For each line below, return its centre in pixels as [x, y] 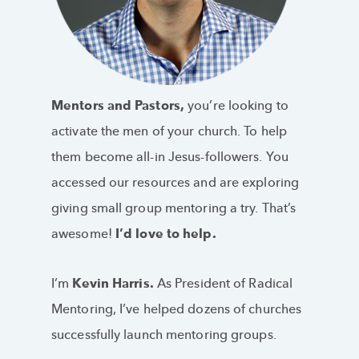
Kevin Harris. [113, 284]
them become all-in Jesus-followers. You [170, 157]
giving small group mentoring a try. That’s [174, 208]
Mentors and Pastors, [120, 106]
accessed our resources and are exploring [175, 183]
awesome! [82, 234]
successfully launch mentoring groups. [164, 335]
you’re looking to [238, 106]
